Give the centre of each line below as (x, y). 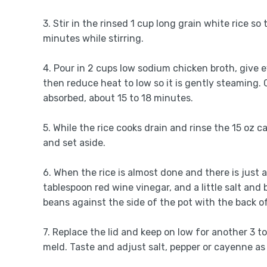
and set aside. (74, 143)
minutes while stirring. (93, 38)
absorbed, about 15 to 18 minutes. (118, 98)
